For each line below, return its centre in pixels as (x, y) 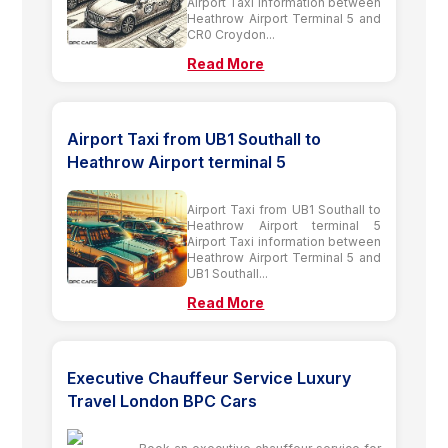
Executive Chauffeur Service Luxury (209, 377)
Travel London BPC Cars (162, 400)
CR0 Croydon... (231, 34)
